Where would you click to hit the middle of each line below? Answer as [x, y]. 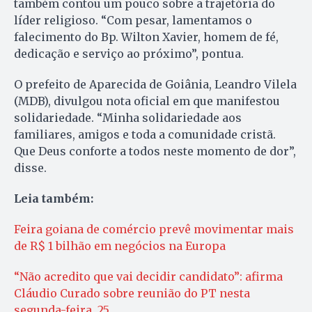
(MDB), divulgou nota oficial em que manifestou [147, 101]
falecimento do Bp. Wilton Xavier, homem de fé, [146, 37]
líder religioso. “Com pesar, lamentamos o [133, 20]
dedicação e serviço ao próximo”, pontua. [129, 53]
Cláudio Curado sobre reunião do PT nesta [132, 293]
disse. [30, 167]
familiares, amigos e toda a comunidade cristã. [145, 134]
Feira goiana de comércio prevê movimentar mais [154, 229]
